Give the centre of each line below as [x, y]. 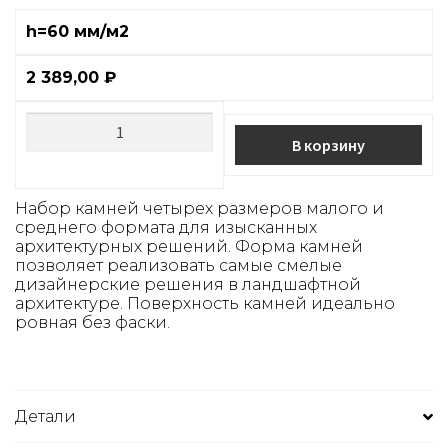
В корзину [328, 145]
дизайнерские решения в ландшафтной [188, 285]
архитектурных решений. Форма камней [189, 247]
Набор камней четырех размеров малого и [199, 209]
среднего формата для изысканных [166, 228]
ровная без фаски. [92, 323]
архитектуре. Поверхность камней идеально [205, 304]
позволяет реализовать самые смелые [178, 266]
